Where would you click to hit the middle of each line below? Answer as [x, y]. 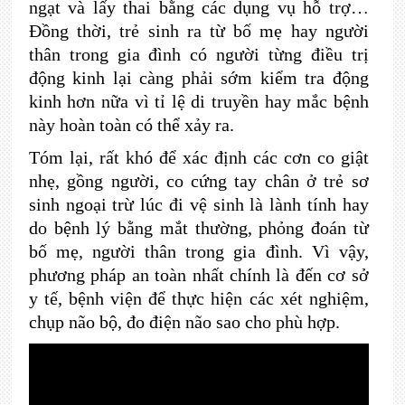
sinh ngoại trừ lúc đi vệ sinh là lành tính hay [198, 204]
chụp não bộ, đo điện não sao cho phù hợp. [184, 322]
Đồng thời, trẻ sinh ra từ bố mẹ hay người [198, 31]
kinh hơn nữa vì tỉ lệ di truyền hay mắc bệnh [198, 101]
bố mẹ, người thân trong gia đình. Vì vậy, [198, 251]
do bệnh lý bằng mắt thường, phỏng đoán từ [198, 228]
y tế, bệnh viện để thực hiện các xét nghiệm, [198, 298]
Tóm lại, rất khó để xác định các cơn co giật [198, 157]
